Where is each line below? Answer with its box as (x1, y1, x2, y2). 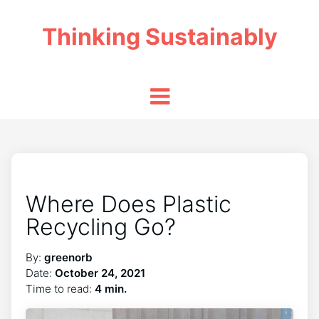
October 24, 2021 (55, 266, 145, 280)
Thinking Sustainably (41, 23, 278, 51)
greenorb (44, 251, 93, 264)
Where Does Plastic (26, 190, 231, 218)
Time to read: (26, 282, 95, 296)
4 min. (95, 282, 127, 296)
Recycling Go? (26, 213, 176, 241)
